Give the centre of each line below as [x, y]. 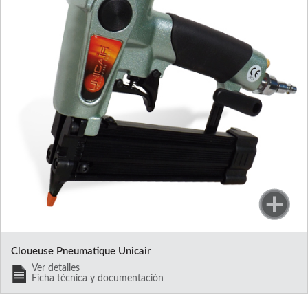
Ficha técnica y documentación [98, 279]
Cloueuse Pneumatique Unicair [81, 252]
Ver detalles [56, 268]
